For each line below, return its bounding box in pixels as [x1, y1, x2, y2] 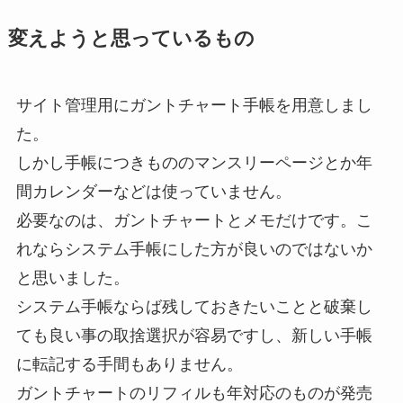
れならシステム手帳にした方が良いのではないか [15, 240, 372, 258]
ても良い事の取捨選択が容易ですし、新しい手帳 [15, 327, 372, 345]
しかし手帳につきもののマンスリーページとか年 [15, 154, 372, 172]
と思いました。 [15, 269, 130, 287]
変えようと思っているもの [7, 28, 255, 49]
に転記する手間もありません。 [15, 355, 243, 373]
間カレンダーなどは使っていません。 [15, 183, 291, 201]
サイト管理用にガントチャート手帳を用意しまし [15, 96, 372, 114]
